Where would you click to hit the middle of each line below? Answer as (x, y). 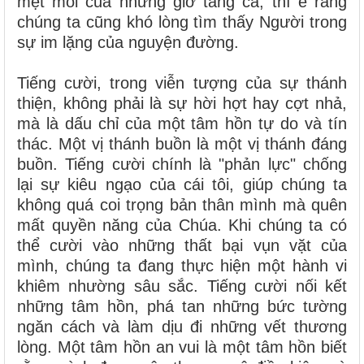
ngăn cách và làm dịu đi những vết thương (182, 327)
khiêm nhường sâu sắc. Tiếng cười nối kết (182, 286)
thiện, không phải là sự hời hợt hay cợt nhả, (182, 104)
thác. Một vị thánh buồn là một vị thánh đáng (182, 144)
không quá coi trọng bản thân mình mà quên (182, 205)
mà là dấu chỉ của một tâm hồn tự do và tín (182, 124)
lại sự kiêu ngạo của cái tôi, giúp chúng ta (182, 185)
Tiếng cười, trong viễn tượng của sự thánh (182, 83)
